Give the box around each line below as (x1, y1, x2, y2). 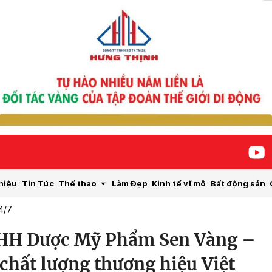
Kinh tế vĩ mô (152, 178, 206, 188)
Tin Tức (21, 178, 54, 188)
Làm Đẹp (111, 178, 148, 188)
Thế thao (58, 178, 97, 188)
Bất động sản (210, 178, 265, 188)
